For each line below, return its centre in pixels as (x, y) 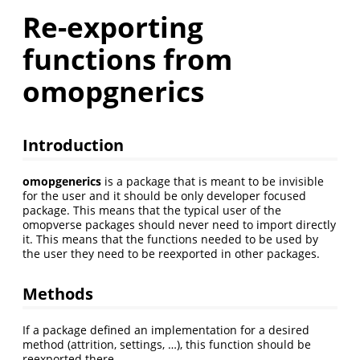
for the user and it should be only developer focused (164, 196)
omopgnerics (113, 91)
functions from (127, 59)
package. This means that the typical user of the (152, 211)
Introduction (73, 145)
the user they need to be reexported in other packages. (171, 254)
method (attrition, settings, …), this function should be (167, 344)
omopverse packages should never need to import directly (179, 225)
